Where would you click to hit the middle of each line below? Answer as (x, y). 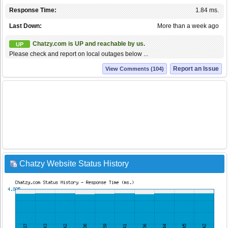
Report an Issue (196, 69)
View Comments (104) (135, 69)
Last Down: (25, 26)
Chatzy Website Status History (74, 164)
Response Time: (33, 10)
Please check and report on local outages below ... (79, 54)
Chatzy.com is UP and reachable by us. (89, 44)
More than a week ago (188, 26)
